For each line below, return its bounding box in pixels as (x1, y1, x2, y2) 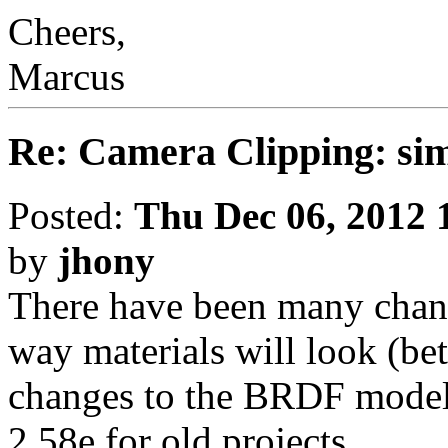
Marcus (8, 54, 125, 98)
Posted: (8, 194, 134, 238)
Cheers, (8, 9, 126, 53)
